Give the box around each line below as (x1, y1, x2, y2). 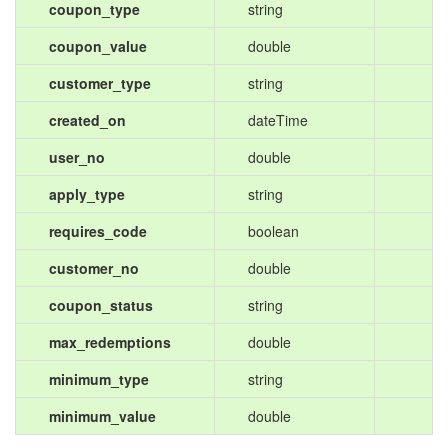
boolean (248, 221, 299, 241)
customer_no (49, 258, 139, 278)
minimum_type (49, 369, 149, 389)
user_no (49, 147, 105, 167)
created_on (49, 110, 126, 130)
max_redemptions (49, 332, 171, 352)
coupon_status (49, 295, 153, 315)
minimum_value (49, 406, 156, 426)
